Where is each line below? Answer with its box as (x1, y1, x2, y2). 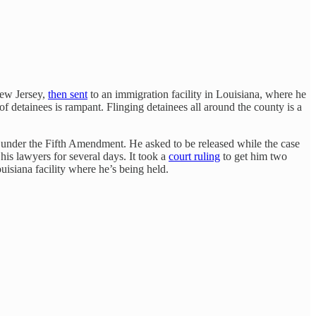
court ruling (169, 150, 220, 163)
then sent (48, 88, 87, 101)
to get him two (220, 150, 287, 163)
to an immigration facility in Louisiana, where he (87, 88, 306, 101)
